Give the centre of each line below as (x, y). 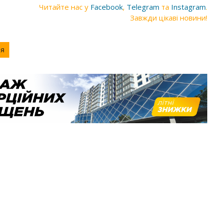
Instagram (188, 7)
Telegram (143, 7)
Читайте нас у (65, 7)
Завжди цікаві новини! (169, 18)
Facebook (107, 7)
